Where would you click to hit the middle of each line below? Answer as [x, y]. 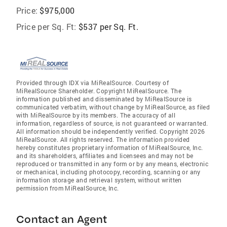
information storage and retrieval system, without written [99, 180]
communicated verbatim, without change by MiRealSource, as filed [113, 107]
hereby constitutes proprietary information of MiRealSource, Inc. [110, 147]
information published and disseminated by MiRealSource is [104, 99]
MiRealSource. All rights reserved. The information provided [103, 139]
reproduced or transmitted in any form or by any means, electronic [112, 163]
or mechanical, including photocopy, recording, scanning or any [108, 172]
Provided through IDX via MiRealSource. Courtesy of [92, 82]
